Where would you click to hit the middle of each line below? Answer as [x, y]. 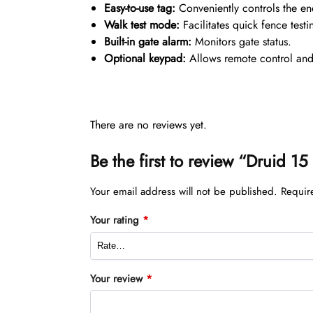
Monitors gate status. [241, 41]
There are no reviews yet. [148, 124]
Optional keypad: [145, 58]
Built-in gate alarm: [147, 41]
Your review [118, 278]
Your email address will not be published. [183, 191]
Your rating [116, 220]
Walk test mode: [141, 24]
